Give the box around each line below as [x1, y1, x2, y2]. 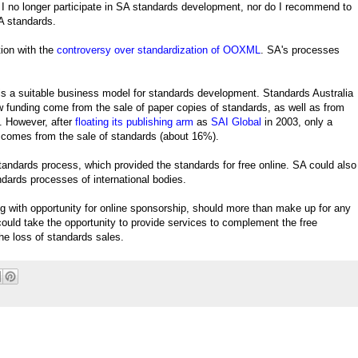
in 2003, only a [261, 115, 332, 128]
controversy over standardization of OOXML [57, 43, 261, 56]
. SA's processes [261, 43, 340, 56]
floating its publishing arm [75, 115, 193, 128]
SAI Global [211, 115, 261, 128]
